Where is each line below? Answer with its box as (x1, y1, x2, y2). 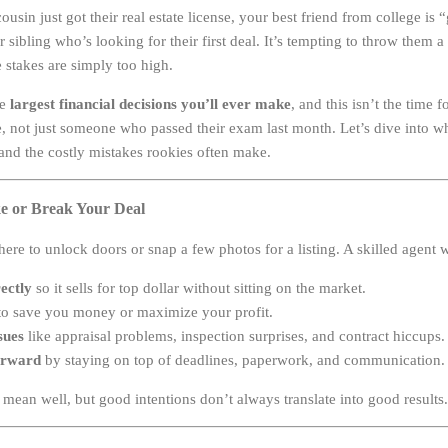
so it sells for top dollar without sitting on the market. (32, 279, 366, 296)
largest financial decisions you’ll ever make (10, 95, 291, 112)
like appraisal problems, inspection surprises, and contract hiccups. (24, 327, 445, 344)
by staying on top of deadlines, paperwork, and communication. (41, 351, 445, 368)
